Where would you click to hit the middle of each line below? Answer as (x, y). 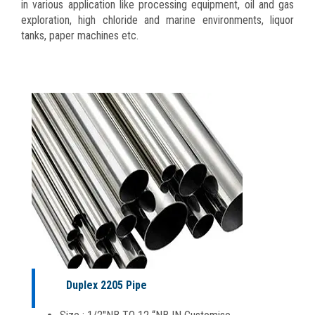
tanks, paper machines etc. (80, 35)
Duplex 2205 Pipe (107, 285)
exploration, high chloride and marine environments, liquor (157, 20)
